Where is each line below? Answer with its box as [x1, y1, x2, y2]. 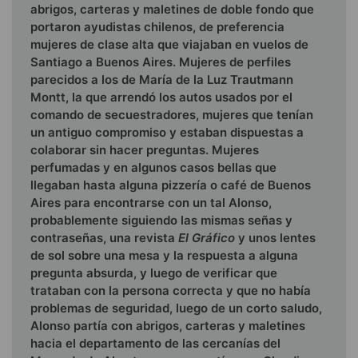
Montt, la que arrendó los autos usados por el [30, 89, 292, 105]
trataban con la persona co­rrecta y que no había [30, 283, 314, 298]
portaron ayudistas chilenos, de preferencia [30, 19, 284, 34]
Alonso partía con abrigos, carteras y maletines [30, 318, 305, 333]
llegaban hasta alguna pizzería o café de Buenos [30, 177, 311, 193]
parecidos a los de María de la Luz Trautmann [30, 72, 293, 87]
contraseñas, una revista [30, 230, 178, 245]
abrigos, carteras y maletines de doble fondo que [30, 2, 314, 17]
